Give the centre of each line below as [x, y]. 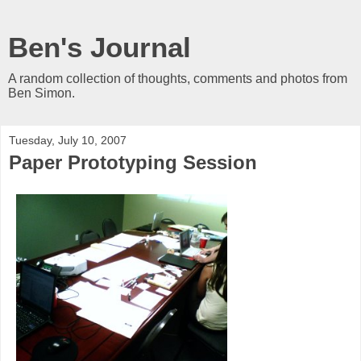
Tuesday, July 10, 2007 [68, 140]
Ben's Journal [100, 48]
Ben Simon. [41, 93]
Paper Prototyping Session [133, 162]
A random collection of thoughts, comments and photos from [178, 79]
